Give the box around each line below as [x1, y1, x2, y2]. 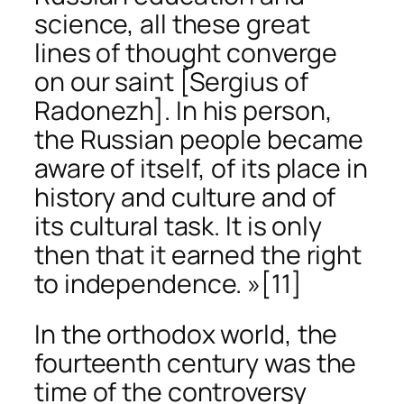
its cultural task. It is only [34, 208, 323, 244]
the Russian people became [34, 122, 363, 158]
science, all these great [34, 6, 310, 42]
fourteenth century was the [34, 344, 357, 381]
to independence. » [34, 266, 262, 302]
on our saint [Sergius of [34, 64, 308, 100]
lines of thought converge [34, 35, 337, 71]
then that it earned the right [34, 237, 363, 273]
